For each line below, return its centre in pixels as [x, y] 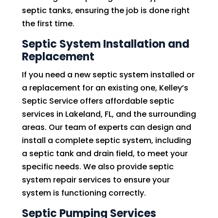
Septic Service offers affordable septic [98, 101]
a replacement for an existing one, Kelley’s [105, 88]
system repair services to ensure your [96, 180]
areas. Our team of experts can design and [106, 127]
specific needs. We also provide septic [98, 167]
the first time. [48, 24]
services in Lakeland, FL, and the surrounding [109, 114]
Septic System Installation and [105, 44]
